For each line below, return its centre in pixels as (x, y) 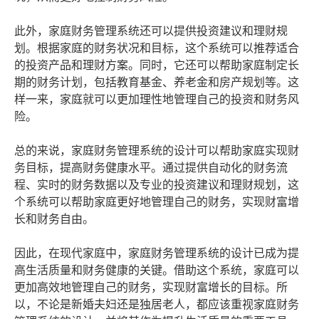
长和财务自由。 (54, 219)
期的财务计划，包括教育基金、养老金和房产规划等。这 (157, 83)
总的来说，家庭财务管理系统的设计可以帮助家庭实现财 (157, 151)
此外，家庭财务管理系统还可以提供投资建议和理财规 (151, 31)
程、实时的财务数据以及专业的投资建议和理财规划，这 (157, 185)
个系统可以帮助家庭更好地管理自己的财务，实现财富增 (157, 202)
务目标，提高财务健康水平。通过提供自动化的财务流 (151, 168)
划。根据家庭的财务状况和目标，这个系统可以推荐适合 (157, 48)
